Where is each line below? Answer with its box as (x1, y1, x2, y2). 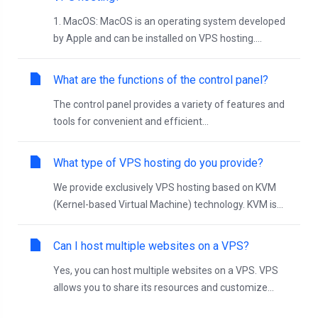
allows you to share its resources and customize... (53, 282, 274, 293)
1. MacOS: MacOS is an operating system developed (53, 16, 285, 27)
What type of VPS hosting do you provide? (53, 156, 263, 170)
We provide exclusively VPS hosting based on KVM (53, 182, 276, 193)
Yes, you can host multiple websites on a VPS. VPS (53, 265, 278, 276)
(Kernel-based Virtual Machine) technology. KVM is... (53, 199, 283, 210)
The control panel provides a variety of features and (53, 99, 285, 110)
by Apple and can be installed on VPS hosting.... (53, 33, 262, 44)
